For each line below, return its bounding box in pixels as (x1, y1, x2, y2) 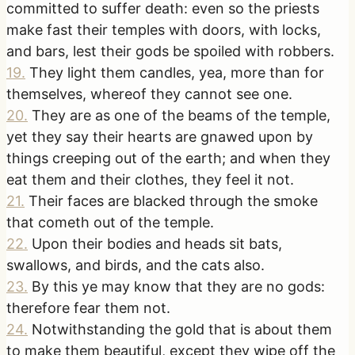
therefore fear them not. (6, 299, 170, 316)
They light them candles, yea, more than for (29, 63, 324, 81)
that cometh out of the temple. (6, 213, 214, 231)
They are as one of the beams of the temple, (32, 106, 330, 124)
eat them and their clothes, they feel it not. (6, 170, 294, 188)
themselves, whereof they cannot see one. (6, 85, 292, 102)
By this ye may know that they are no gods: (32, 277, 325, 295)
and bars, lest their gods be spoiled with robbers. (6, 42, 334, 59)
